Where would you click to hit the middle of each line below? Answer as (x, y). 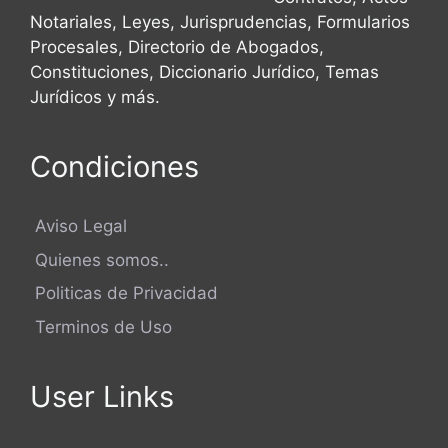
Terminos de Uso (101, 326)
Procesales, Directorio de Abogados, (177, 47)
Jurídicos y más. (95, 97)
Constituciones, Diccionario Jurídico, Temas (204, 72)
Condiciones (114, 166)
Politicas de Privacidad (124, 293)
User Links (102, 396)
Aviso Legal (78, 226)
